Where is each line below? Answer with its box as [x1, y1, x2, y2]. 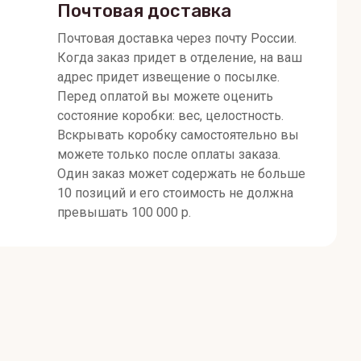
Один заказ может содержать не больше [57, 165, 305, 181]
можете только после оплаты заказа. [57, 146, 280, 162]
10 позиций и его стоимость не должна [57, 185, 293, 201]
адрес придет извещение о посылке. [57, 68, 280, 85]
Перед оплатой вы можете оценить [57, 88, 273, 104]
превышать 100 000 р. [57, 204, 191, 220]
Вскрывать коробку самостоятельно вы [57, 127, 299, 143]
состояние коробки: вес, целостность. [57, 107, 284, 123]
